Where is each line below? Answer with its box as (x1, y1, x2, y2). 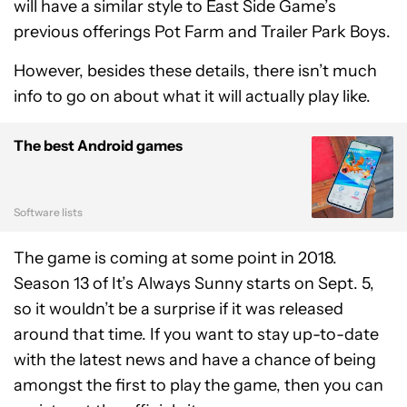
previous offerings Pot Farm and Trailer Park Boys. (14, 22, 391, 43)
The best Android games (14, 136, 183, 155)
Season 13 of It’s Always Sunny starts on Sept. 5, (14, 273, 374, 294)
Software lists (14, 205, 83, 220)
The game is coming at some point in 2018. (14, 248, 337, 269)
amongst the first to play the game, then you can (14, 375, 383, 396)
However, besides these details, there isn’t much (14, 61, 377, 82)
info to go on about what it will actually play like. (14, 86, 371, 107)
